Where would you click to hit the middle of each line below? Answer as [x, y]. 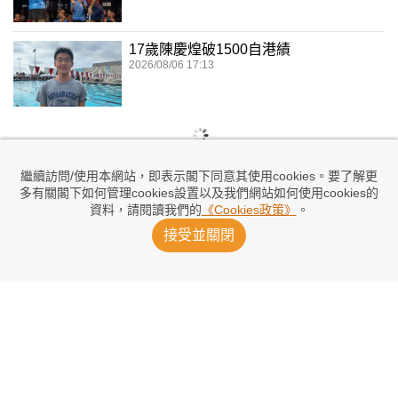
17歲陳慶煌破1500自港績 [210, 50]
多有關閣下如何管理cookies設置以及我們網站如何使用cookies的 [199, 193]
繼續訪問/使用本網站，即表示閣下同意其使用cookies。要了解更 [199, 176]
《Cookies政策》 [249, 210]
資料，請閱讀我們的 [145, 210]
